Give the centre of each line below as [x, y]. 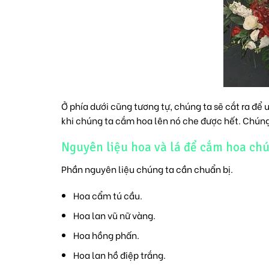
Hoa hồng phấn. [106, 234]
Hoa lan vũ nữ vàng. [114, 215]
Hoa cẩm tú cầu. [107, 195]
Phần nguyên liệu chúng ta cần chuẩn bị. [147, 169]
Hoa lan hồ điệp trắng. [119, 254]
